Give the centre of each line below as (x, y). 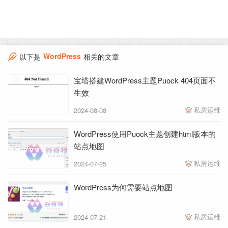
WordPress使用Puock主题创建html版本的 (145, 134)
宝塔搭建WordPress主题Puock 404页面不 (145, 80)
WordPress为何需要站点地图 (123, 187)
